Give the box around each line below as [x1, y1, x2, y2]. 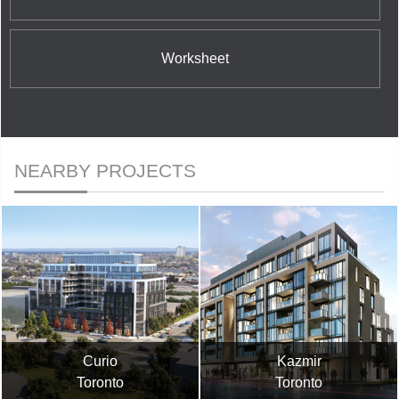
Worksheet [161, 50, 229, 66]
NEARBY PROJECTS [14, 159, 196, 181]
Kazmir [276, 353, 322, 369]
